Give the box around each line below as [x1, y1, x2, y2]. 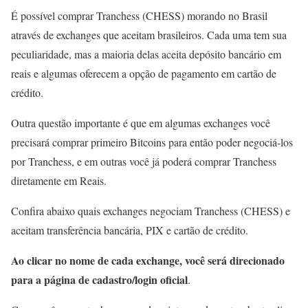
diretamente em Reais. [11, 173, 107, 188]
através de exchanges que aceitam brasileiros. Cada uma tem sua [11, 27, 287, 42]
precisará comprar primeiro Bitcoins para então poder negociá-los [11, 134, 293, 149]
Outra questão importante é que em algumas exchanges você [11, 115, 270, 130]
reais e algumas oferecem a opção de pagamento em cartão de [11, 65, 276, 80]
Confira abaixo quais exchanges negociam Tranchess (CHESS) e [11, 203, 290, 218]
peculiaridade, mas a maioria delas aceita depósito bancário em [11, 46, 281, 61]
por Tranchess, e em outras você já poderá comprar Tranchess [11, 153, 276, 168]
